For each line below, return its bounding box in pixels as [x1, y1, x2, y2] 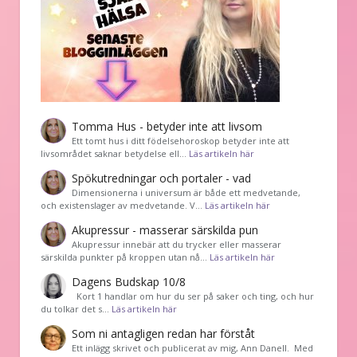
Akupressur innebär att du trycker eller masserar [72, 238, 281, 251]
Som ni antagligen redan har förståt [72, 326, 255, 342]
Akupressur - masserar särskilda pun [72, 222, 258, 238]
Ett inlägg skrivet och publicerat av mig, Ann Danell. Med [72, 342, 313, 355]
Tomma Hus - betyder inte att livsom [72, 119, 262, 135]
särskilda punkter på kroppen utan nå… [41, 251, 210, 264]
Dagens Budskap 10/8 [72, 274, 186, 290]
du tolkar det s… [41, 303, 112, 316]
